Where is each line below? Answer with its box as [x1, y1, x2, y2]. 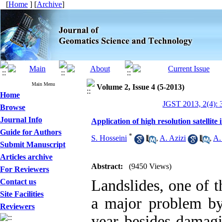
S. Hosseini [91, 134, 127, 143]
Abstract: [91, 162, 123, 170]
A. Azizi [160, 134, 186, 143]
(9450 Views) [129, 162, 171, 170]
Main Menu [32, 81, 55, 87]
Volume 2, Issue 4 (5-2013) [97, 83, 184, 91]
